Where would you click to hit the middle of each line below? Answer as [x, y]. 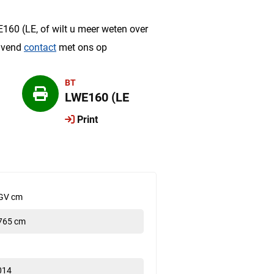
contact [40, 47]
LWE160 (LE [97, 97]
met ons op [82, 47]
